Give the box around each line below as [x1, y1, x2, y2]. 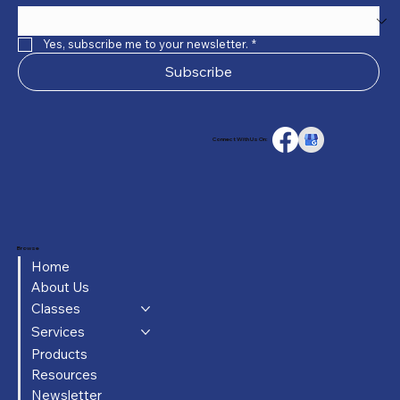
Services [30, 323, 85, 340]
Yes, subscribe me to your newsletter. [43, 37, 249, 52]
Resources [30, 365, 97, 383]
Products [30, 345, 87, 362]
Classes [30, 300, 80, 317]
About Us [30, 278, 89, 296]
